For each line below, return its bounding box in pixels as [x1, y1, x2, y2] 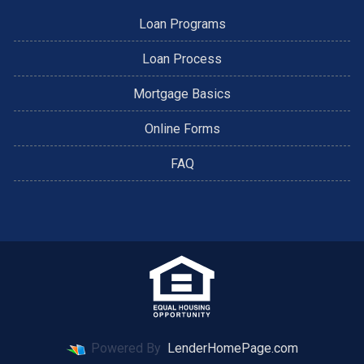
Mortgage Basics [133, 86, 231, 102]
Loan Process [142, 51, 222, 67]
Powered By [88, 340, 164, 357]
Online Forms [144, 121, 220, 137]
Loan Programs [138, 16, 226, 32]
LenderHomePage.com [167, 340, 298, 357]
